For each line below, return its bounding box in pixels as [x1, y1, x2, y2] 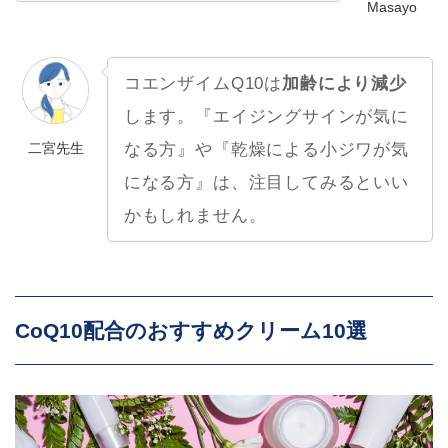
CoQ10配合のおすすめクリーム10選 [15, 319, 368, 343]
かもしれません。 [123, 205, 267, 225]
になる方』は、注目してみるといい [123, 172, 409, 192]
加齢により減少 [282, 73, 407, 93]
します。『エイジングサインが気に [123, 106, 409, 126]
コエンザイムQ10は [123, 73, 283, 93]
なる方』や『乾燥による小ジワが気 [123, 139, 409, 159]
